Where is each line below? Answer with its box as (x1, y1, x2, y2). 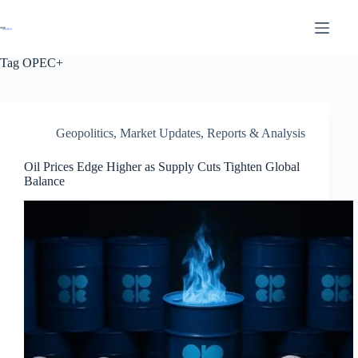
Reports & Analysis (207, 126, 305, 140)
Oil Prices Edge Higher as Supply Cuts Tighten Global (24, 160, 300, 173)
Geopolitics (56, 126, 113, 140)
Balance (24, 174, 65, 188)
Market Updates (120, 126, 201, 140)
